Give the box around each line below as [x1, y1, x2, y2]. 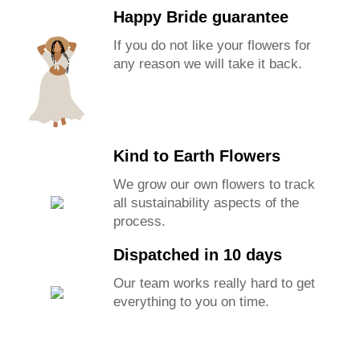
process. [113, 214, 166, 230]
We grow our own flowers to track [113, 177, 316, 193]
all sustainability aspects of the [113, 195, 300, 211]
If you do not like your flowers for [113, 38, 312, 53]
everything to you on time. [113, 294, 270, 310]
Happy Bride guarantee [113, 8, 289, 26]
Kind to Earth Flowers [113, 147, 281, 166]
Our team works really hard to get [113, 276, 316, 292]
